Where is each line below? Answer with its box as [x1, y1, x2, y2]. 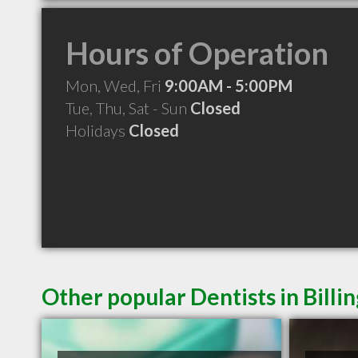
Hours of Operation [66, 34, 328, 71]
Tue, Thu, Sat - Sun [66, 98, 190, 117]
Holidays [66, 121, 129, 140]
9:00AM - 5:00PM [165, 76, 292, 95]
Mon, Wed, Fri [66, 76, 165, 95]
